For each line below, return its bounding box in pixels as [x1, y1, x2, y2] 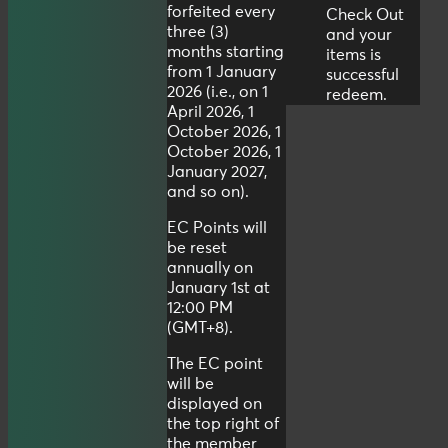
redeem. [326, 87, 387, 104]
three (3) [167, 23, 229, 40]
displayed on [167, 395, 262, 412]
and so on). [167, 183, 249, 200]
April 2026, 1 [167, 103, 254, 120]
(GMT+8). [167, 319, 233, 336]
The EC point [167, 355, 263, 372]
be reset [167, 239, 227, 256]
